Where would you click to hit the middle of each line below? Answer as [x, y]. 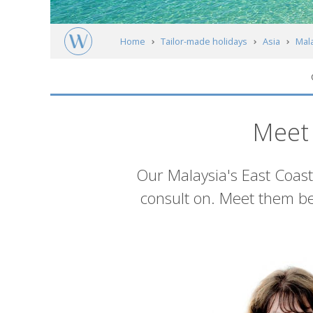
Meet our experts [169, 77]
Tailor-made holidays [204, 42]
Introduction [188, 177]
